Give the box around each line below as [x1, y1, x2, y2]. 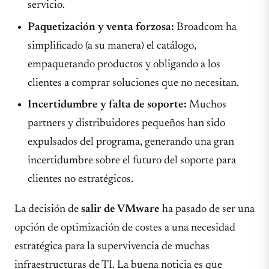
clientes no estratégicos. [28, 174, 134, 186]
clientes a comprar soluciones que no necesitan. [28, 77, 240, 89]
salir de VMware [81, 203, 160, 215]
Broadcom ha [174, 21, 237, 33]
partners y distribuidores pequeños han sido [28, 118, 226, 130]
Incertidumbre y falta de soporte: [28, 99, 187, 111]
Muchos [187, 99, 227, 111]
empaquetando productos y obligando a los [28, 58, 221, 70]
